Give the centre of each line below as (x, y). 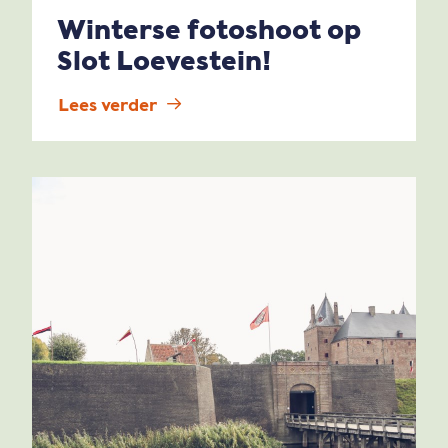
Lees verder (107, 105)
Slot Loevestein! (164, 60)
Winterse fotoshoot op (209, 29)
